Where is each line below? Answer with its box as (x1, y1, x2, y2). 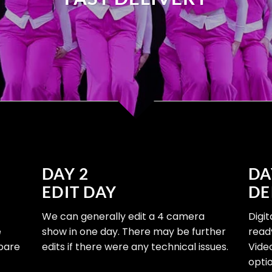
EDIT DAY (42, 182, 117, 201)
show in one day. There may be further (42, 224, 226, 239)
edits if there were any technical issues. (42, 239, 228, 254)
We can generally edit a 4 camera (42, 209, 205, 223)
